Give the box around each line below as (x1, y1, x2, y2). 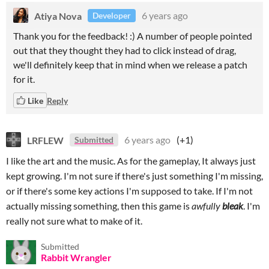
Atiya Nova (34, 10, 82, 21)
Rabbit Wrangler (41, 252, 112, 263)
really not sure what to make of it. (6, 215, 142, 226)
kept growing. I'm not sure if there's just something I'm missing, (6, 170, 263, 181)
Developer (92, 10, 131, 20)
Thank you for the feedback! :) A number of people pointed (13, 30, 252, 41)
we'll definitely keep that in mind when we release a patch (13, 59, 247, 70)
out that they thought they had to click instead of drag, (13, 44, 236, 56)
